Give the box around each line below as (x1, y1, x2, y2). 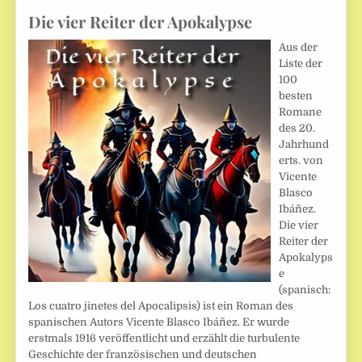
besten (279, 90, 314, 103)
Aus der (279, 41, 318, 54)
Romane (279, 106, 322, 119)
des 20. (279, 122, 316, 135)
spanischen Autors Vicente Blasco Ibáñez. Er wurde (28, 316, 290, 329)
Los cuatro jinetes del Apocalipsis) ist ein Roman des (28, 300, 294, 313)
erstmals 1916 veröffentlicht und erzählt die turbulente (28, 332, 301, 345)
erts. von (279, 154, 324, 167)
